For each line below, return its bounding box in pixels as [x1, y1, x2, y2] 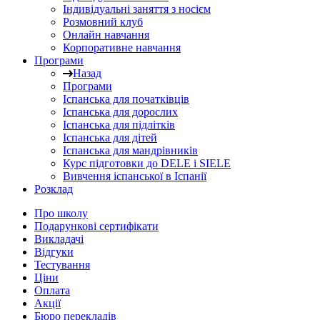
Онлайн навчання [63, 29, 149, 41]
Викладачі [34, 233, 84, 245]
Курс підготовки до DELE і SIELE [63, 157, 231, 169]
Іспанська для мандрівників [63, 144, 198, 156]
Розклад [34, 183, 73, 195]
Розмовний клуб [63, 16, 143, 28]
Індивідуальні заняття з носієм [63, 3, 211, 15]
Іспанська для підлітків [63, 119, 175, 131]
